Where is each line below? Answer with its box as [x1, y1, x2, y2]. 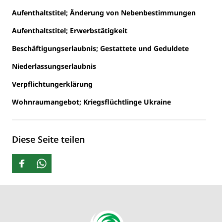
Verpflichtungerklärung [12, 79, 93, 89]
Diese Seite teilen [12, 133, 85, 145]
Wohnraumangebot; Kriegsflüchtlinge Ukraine [12, 97, 171, 107]
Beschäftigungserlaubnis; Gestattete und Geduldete [12, 43, 189, 53]
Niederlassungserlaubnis [12, 61, 96, 71]
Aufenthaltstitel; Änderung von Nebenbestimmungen [12, 7, 196, 17]
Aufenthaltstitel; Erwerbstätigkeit [12, 25, 127, 35]
